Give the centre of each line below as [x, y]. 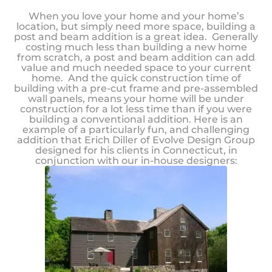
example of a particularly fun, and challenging [136, 129]
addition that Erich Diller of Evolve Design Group [136, 140]
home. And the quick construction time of [136, 78]
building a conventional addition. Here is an [136, 119]
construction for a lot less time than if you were [136, 109]
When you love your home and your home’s [136, 16]
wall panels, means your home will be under [136, 98]
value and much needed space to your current [136, 67]
